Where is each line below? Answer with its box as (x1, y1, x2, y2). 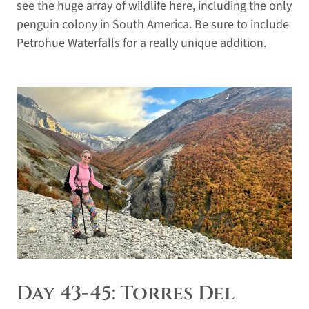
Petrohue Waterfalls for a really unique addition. (17, 34, 266, 52)
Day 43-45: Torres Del (17, 280, 235, 306)
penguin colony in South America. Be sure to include (17, 15, 289, 33)
